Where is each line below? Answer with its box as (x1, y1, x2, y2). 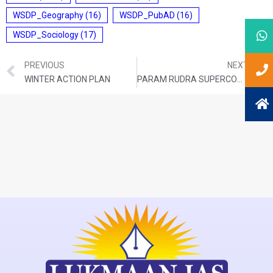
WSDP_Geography (13, 10, 83, 20)
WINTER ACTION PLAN (24, 74, 110, 84)
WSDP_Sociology (13, 30, 79, 40)
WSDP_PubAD (119, 10, 175, 20)
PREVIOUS (24, 60, 65, 70)
